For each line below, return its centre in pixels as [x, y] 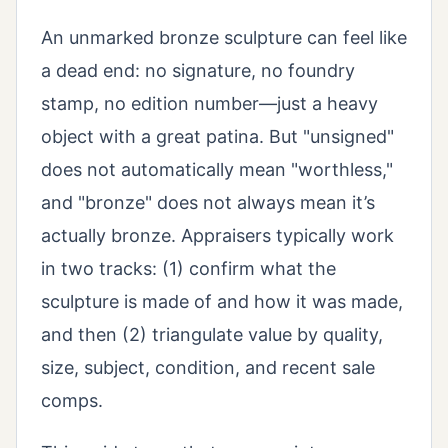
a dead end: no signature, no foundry [198, 71]
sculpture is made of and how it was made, [222, 302]
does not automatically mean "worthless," [217, 170]
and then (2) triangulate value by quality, [212, 335]
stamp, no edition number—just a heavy [209, 104]
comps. [72, 401]
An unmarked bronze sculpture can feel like [224, 38]
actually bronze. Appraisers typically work [217, 236]
